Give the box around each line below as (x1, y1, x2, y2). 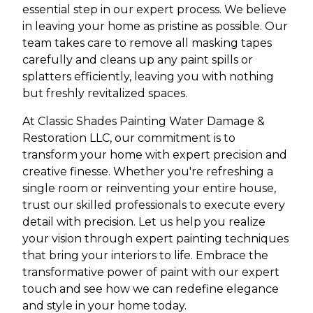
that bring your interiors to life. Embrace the (22, 249, 268, 262)
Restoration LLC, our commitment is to (22, 131, 235, 145)
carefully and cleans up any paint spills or (22, 53, 253, 66)
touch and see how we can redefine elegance (22, 282, 279, 296)
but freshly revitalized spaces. (22, 87, 187, 100)
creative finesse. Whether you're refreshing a (22, 165, 273, 178)
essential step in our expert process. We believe (22, 3, 286, 16)
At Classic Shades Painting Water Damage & (22, 115, 265, 128)
